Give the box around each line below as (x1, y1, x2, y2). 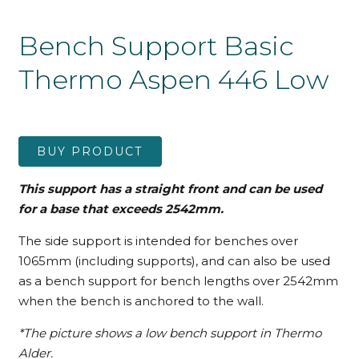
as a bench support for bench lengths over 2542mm (18, 273, 338, 289)
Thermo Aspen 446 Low (18, 63, 329, 96)
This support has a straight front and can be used (18, 181, 322, 197)
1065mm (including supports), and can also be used (18, 253, 330, 269)
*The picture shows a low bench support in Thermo (18, 325, 321, 341)
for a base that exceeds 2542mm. (18, 201, 224, 217)
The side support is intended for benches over (18, 233, 298, 249)
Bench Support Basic (18, 30, 294, 63)
